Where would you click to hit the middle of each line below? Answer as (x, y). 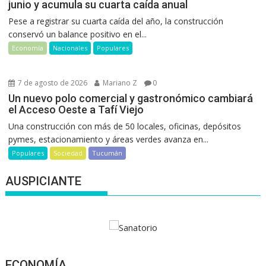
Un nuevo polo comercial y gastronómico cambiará (131, 99)
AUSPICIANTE (44, 181)
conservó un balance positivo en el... (78, 34)
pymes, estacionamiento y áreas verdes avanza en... (109, 140)
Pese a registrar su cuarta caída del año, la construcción (116, 21)
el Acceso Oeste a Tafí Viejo (76, 110)
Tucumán (107, 153)
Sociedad (68, 153)
